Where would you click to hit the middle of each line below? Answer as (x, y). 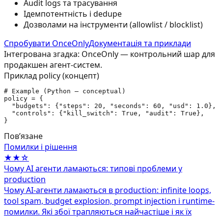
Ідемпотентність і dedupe (73, 14)
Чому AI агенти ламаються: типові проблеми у (93, 168)
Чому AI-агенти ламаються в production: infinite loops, (108, 190)
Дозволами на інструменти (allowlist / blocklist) (113, 24)
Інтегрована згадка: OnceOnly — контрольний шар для (110, 54)
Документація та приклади (140, 43)
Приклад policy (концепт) (52, 75)
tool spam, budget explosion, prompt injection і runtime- (109, 201)
